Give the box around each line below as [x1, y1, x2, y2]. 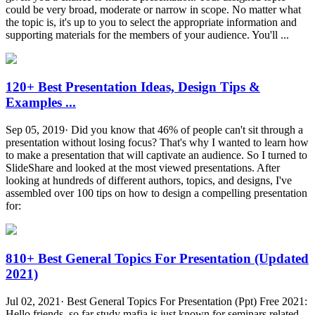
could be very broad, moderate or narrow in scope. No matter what [6, 3, 301, 15]
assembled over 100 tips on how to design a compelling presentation [6, 187, 307, 200]
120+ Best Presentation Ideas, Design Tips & [6, 79, 260, 95]
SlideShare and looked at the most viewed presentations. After [6, 162, 280, 174]
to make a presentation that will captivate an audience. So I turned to [6, 149, 307, 162]
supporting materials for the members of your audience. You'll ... [6, 28, 289, 41]
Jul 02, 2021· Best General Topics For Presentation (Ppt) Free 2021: [6, 295, 307, 307]
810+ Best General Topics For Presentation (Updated [6, 250, 309, 266]
